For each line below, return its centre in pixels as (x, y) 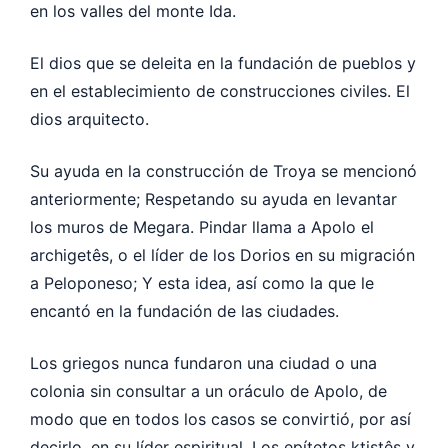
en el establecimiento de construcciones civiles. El (220, 90)
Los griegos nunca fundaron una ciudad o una (203, 362)
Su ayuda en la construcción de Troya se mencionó (223, 170)
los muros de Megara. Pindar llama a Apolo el (202, 226)
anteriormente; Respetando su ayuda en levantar (213, 198)
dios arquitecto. (89, 118)
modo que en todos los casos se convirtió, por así (220, 418)
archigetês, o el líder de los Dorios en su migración (222, 254)
